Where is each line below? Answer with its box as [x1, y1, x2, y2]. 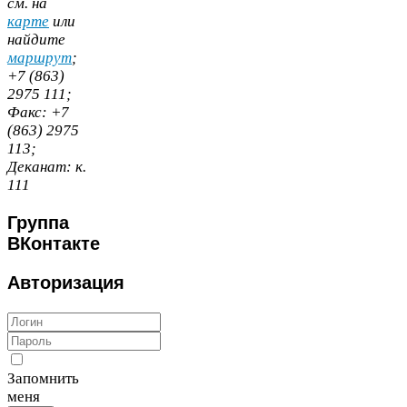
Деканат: [7, 157, 72, 175]
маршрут [7, 48, 72, 66]
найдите [7, 30, 65, 48]
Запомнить [7, 369, 79, 387]
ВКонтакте [7, 233, 100, 254]
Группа [7, 213, 69, 233]
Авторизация [7, 273, 124, 293]
